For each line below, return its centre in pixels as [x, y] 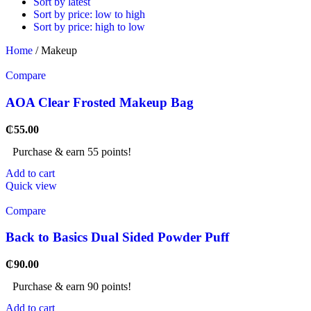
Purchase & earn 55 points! [72, 151]
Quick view [31, 185]
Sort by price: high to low [89, 27]
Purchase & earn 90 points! [72, 286]
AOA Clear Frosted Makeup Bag [100, 102]
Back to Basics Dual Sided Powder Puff [117, 237]
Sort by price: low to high [89, 15]
